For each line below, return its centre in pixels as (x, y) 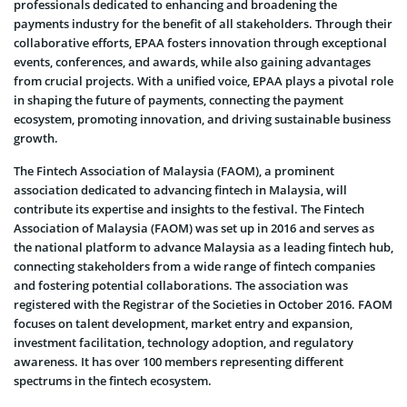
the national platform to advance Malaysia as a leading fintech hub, (203, 247)
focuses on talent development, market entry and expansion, (183, 323)
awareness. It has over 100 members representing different (179, 361)
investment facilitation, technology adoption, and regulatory (184, 342)
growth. (36, 138)
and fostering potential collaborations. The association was (181, 285)
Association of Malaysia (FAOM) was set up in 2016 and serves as (194, 228)
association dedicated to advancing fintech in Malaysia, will (180, 189)
